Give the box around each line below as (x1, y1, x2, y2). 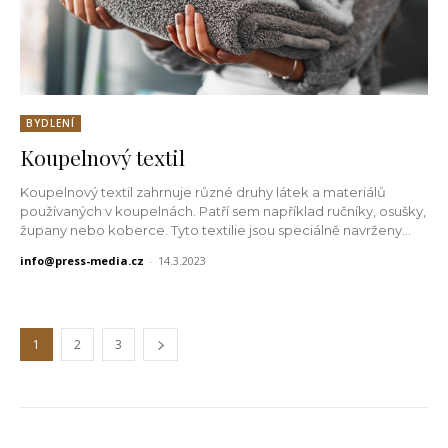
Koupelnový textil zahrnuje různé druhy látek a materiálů (20, 183, 386, 200)
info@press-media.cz (20, 252, 144, 268)
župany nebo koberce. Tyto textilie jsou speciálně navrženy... (20, 221, 411, 238)
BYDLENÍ (26, 115, 75, 130)
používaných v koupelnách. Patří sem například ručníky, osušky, (20, 202, 426, 219)
